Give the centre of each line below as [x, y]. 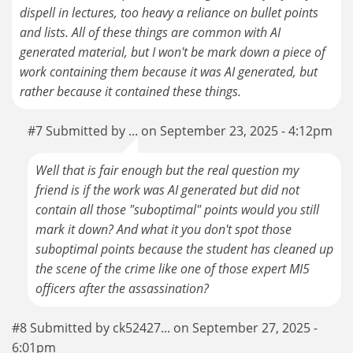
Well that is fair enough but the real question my [167, 171]
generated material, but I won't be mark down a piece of [173, 52]
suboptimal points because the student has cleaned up [184, 249]
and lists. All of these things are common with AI [150, 33]
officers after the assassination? [122, 289]
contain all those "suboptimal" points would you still [177, 210]
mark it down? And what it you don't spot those [163, 230]
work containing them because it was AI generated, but [169, 72]
